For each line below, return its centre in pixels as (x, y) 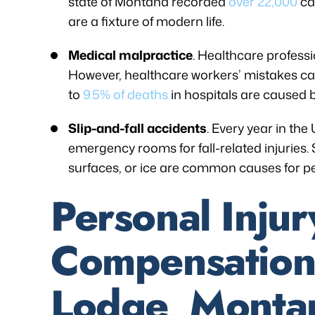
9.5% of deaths (124, 94)
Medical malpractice (130, 55)
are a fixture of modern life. (146, 21)
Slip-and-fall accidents (137, 128)
